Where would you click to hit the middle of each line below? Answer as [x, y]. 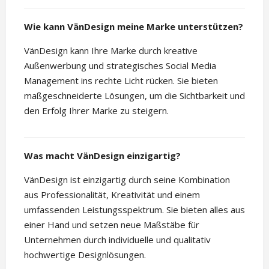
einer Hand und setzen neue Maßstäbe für [112, 224]
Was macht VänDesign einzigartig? [102, 155]
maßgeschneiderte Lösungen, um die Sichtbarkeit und [134, 95]
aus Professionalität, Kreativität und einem [112, 194]
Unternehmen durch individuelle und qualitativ [117, 239]
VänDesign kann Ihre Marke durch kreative [111, 50]
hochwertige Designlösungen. [85, 254]
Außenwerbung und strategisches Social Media [120, 65]
